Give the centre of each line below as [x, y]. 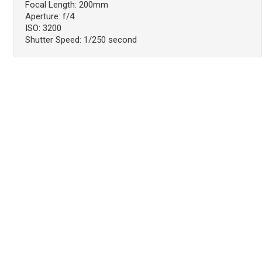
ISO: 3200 [43, 28]
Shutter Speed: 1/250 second [81, 40]
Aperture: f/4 [49, 17]
